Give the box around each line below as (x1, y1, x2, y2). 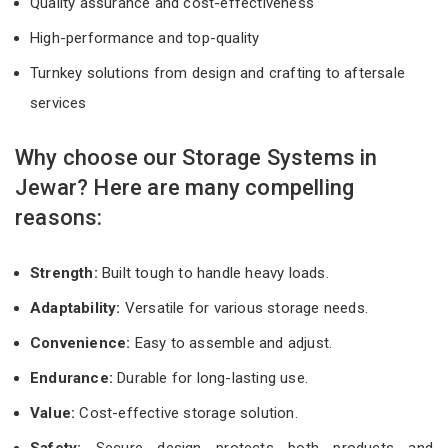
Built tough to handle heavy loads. (102, 263, 329, 282)
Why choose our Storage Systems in (15, 144, 378, 170)
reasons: (15, 204, 103, 230)
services (30, 93, 91, 112)
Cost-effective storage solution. (79, 403, 298, 422)
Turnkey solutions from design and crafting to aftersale (30, 63, 406, 82)
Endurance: (30, 368, 113, 387)
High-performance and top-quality (30, 28, 264, 47)
